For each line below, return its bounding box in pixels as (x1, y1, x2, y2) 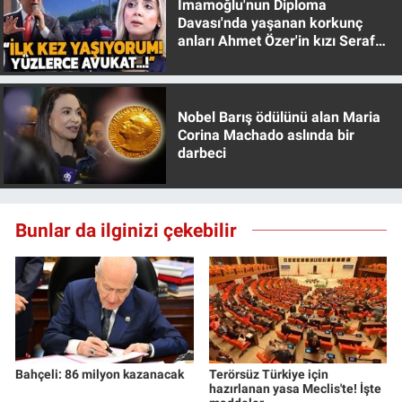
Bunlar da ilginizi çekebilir (15, 218, 237, 241)
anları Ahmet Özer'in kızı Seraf (177, 31, 375, 49)
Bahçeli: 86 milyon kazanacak (15, 366, 184, 381)
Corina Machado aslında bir (177, 127, 354, 144)
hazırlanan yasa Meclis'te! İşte (208, 380, 381, 396)
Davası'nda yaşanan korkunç (177, 13, 363, 31)
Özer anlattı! (177, 49, 256, 67)
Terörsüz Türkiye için (208, 366, 328, 381)
